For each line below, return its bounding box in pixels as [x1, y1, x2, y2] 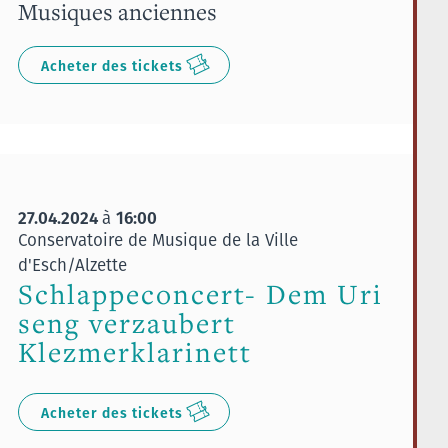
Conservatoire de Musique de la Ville [17, 227, 298, 252]
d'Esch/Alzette [17, 252, 127, 277]
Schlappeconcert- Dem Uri [17, 276, 383, 312]
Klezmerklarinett [17, 334, 252, 370]
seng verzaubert [17, 305, 236, 341]
